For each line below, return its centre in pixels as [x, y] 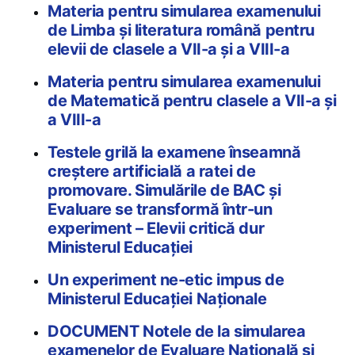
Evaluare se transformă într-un [160, 209]
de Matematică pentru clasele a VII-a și [192, 100]
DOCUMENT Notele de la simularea [177, 331]
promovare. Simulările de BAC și [164, 190]
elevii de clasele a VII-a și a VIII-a [169, 49]
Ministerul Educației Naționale [157, 298]
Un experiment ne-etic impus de [166, 279]
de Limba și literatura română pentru [181, 30]
